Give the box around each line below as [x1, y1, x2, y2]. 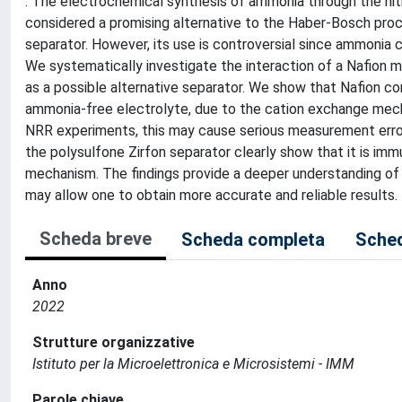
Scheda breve [39, 227, 152, 249]
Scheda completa [181, 228, 325, 250]
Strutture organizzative [32, 333, 195, 351]
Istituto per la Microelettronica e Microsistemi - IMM [32, 354, 354, 372]
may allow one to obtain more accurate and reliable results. [25, 186, 398, 204]
